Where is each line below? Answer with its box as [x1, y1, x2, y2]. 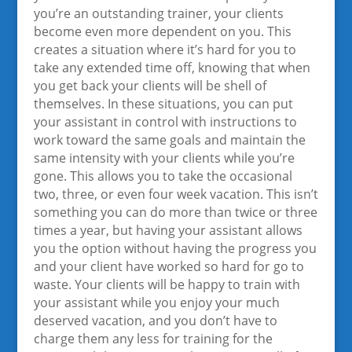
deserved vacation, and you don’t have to [33, 312, 277, 329]
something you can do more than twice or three [33, 203, 317, 221]
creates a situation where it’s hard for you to [33, 41, 296, 58]
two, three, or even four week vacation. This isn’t [33, 185, 318, 203]
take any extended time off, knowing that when [33, 59, 310, 76]
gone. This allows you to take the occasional [33, 167, 292, 185]
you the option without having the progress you [33, 240, 317, 257]
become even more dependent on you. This [33, 23, 291, 40]
